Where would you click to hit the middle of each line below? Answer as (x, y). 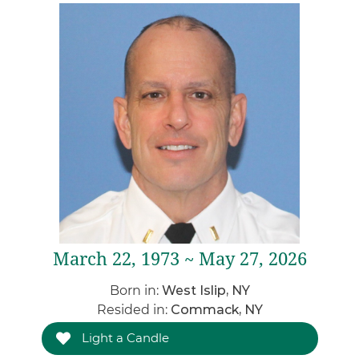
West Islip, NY (206, 290)
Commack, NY (216, 310)
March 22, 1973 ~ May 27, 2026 (179, 259)
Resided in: (133, 310)
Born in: (135, 290)
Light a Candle (123, 338)
